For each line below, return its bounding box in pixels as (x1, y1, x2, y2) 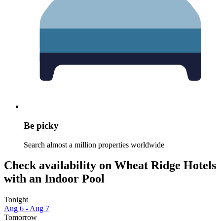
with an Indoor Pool (4, 172, 105, 185)
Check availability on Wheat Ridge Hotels (4, 159, 216, 172)
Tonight (4, 195, 28, 204)
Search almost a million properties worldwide (24, 140, 164, 149)
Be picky (24, 120, 59, 131)
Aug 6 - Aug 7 (4, 204, 49, 213)
